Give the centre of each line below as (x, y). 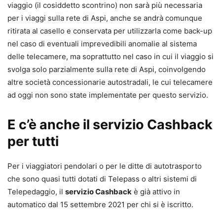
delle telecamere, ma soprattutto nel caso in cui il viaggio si (110, 57)
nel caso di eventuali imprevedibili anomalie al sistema (102, 44)
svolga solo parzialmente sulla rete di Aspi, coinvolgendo (107, 70)
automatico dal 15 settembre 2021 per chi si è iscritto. (100, 205)
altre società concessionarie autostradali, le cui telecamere (110, 82)
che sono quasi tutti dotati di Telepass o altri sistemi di (102, 179)
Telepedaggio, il (36, 192)
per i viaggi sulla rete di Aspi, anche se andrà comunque (105, 18)
